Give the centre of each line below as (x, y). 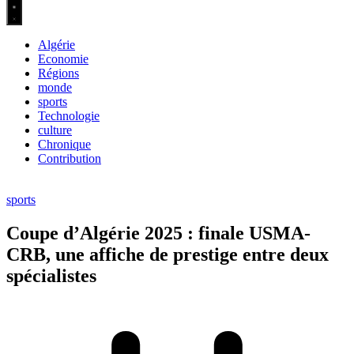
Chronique (64, 145)
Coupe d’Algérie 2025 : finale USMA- (158, 233)
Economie (63, 59)
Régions (58, 73)
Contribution (70, 159)
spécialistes (51, 276)
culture (55, 130)
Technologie (69, 116)
